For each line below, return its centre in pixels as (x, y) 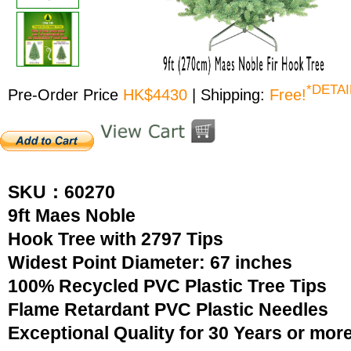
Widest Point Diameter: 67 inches (150, 262)
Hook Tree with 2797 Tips (116, 239)
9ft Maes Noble (79, 215)
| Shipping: (231, 94)
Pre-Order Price (63, 94)
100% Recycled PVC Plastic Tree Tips (167, 286)
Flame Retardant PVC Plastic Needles (168, 309)
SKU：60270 (62, 192)
